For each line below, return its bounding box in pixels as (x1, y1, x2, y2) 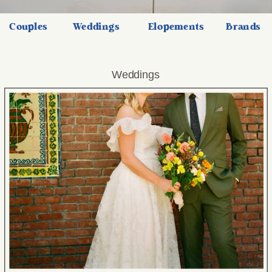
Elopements (148, 22, 204, 32)
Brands (226, 22, 261, 32)
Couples (9, 22, 48, 32)
